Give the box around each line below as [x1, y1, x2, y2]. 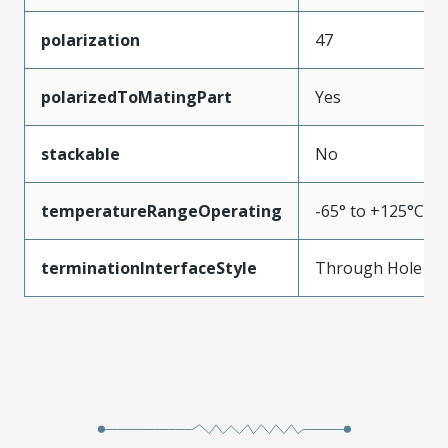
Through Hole [315, 256, 422, 279]
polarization [41, 28, 140, 51]
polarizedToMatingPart [41, 85, 232, 108]
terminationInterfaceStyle [41, 256, 257, 279]
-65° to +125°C [315, 199, 424, 222]
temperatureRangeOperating [41, 199, 282, 222]
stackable [41, 142, 120, 165]
